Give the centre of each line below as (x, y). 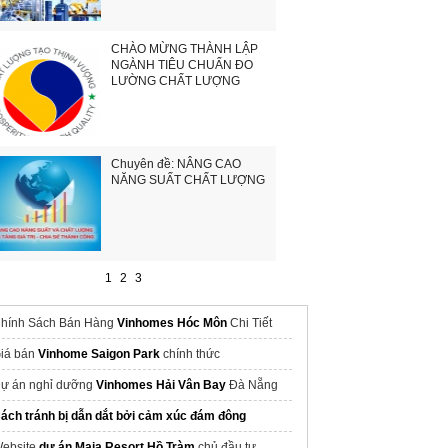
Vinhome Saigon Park (99, 354)
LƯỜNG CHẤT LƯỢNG (175, 81)
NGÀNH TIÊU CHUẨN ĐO (182, 65)
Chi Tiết (249, 323)
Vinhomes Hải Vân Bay (161, 385)
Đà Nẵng (252, 385)
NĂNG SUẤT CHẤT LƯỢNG (188, 180)
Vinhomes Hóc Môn (172, 323)
